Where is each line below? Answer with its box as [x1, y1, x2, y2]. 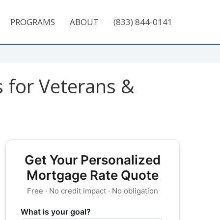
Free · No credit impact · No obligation [27, 186, 158, 195]
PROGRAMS [10, 16, 55, 27]
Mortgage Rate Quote [27, 167, 159, 183]
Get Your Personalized [25, 152, 161, 167]
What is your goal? [21, 207, 91, 217]
